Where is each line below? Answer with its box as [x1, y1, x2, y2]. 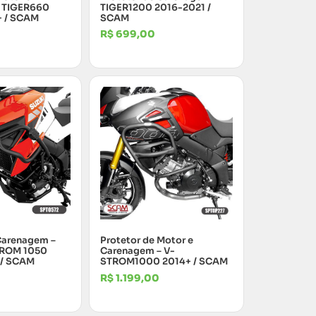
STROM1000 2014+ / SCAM [100, 255, 228, 268]
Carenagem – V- [100, 245, 175, 257]
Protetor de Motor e [100, 234, 193, 247]
